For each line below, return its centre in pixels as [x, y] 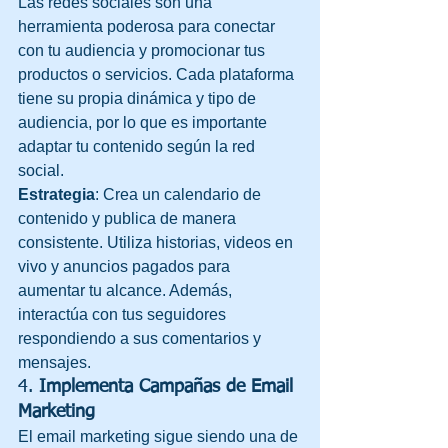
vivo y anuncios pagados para [126, 266]
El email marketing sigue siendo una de [160, 436]
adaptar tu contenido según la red [138, 146]
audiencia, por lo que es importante [144, 122]
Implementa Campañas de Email [169, 386]
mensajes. [54, 362]
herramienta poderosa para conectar [148, 26]
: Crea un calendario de [180, 194]
